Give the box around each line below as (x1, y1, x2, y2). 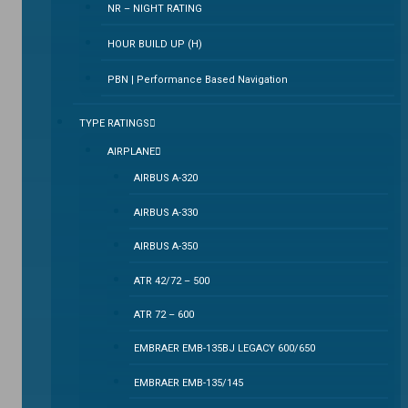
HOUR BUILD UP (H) (107, 37, 202, 50)
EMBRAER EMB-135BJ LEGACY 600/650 (134, 342, 316, 355)
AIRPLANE (107, 145, 155, 158)
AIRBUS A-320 (134, 172, 199, 185)
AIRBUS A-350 (134, 240, 199, 253)
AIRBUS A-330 (134, 206, 199, 219)
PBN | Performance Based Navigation (107, 73, 288, 86)
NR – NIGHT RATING (107, 2, 202, 15)
